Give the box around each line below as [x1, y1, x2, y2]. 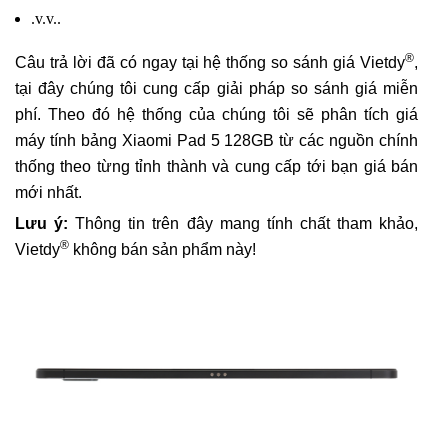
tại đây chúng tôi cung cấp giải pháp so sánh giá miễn [15, 80, 418, 98]
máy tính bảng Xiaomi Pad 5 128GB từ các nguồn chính [15, 132, 418, 150]
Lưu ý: [15, 215, 69, 233]
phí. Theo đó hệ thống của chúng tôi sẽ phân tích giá [15, 106, 418, 124]
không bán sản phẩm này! [69, 241, 256, 259]
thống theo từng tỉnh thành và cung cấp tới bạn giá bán [15, 158, 418, 176]
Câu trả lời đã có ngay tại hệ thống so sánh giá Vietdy [15, 54, 405, 72]
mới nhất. [15, 184, 82, 202]
